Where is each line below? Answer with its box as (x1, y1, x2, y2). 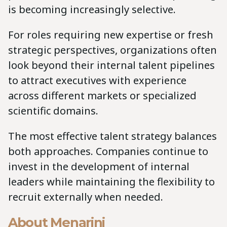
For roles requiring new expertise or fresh (8, 27, 213, 42)
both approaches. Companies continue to (8, 144, 208, 158)
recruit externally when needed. (8, 190, 163, 204)
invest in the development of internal (8, 159, 190, 173)
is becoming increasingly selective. (8, 2, 176, 16)
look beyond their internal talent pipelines (8, 58, 215, 72)
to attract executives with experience (8, 73, 186, 87)
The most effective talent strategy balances (8, 129, 217, 143)
